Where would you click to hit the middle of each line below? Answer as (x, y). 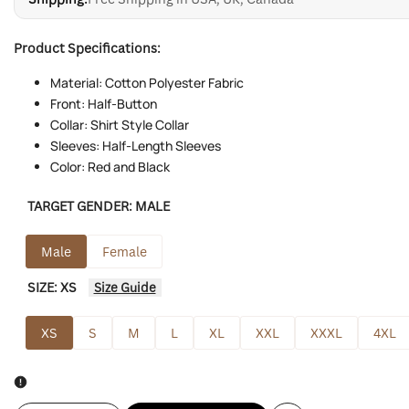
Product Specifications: (87, 48)
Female (124, 252)
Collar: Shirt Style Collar (120, 125)
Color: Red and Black (110, 167)
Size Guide (125, 287)
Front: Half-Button (104, 104)
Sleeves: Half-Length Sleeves (136, 146)
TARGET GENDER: (81, 206)
